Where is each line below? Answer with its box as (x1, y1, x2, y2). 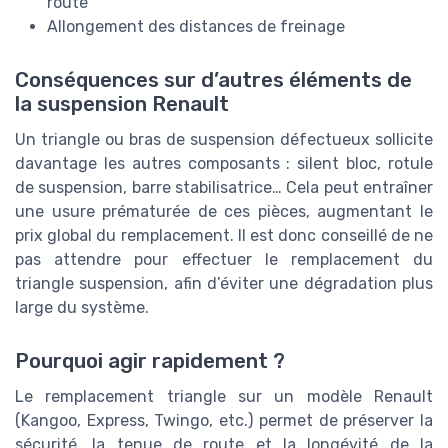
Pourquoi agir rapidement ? (15, 348, 285, 373)
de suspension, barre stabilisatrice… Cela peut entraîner (15, 177, 433, 197)
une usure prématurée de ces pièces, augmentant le (15, 201, 433, 221)
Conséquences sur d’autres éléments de (15, 67, 412, 92)
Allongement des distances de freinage (47, 16, 345, 36)
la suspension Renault (15, 91, 229, 116)
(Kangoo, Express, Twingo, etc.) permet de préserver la (15, 410, 433, 430)
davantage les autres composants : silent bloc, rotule (15, 153, 433, 173)
